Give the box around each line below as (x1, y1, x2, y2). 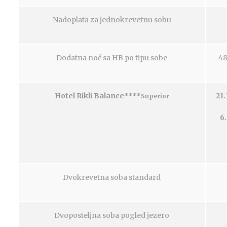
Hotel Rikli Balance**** (54, 91, 141, 100)
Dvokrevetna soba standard (63, 173, 161, 182)
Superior (140, 93, 169, 100)
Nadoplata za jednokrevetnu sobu (52, 15, 171, 24)
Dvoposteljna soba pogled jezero (54, 211, 169, 220)
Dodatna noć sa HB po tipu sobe (56, 53, 167, 62)
